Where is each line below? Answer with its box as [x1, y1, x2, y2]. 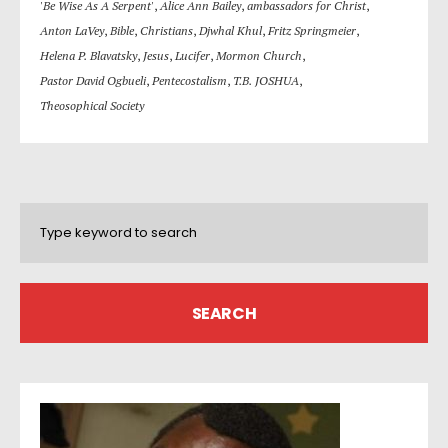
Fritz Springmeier [268, 23, 356, 38]
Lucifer [175, 48, 210, 63]
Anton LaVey [40, 23, 104, 38]
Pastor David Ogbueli [40, 73, 146, 88]
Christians [140, 23, 193, 38]
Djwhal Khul [199, 23, 262, 38]
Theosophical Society [40, 98, 144, 113]
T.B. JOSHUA [233, 73, 299, 88]
